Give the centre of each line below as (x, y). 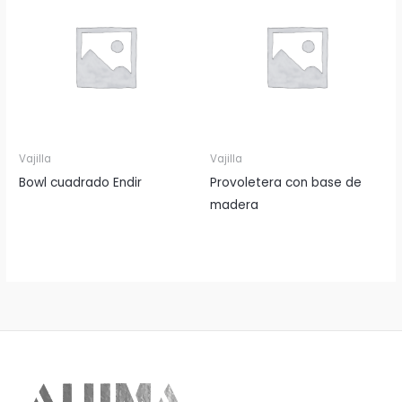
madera (234, 205)
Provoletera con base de (286, 182)
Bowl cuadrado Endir (81, 182)
